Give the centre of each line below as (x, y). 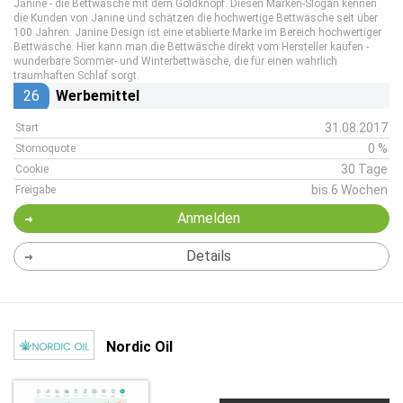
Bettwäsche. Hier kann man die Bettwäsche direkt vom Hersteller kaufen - (191, 47)
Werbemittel (98, 96)
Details (208, 256)
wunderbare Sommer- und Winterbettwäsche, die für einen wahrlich (175, 61)
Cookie (32, 169)
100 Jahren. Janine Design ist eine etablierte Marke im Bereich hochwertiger (197, 32)
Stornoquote (45, 148)
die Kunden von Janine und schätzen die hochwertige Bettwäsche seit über (196, 18)
